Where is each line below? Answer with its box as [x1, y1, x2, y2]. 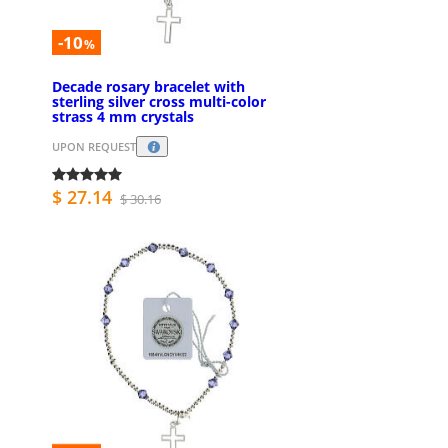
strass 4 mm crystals [52, 106, 194, 126]
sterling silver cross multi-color [52, 91, 266, 111]
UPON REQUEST [52, 139, 136, 155]
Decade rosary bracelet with [52, 76, 245, 96]
